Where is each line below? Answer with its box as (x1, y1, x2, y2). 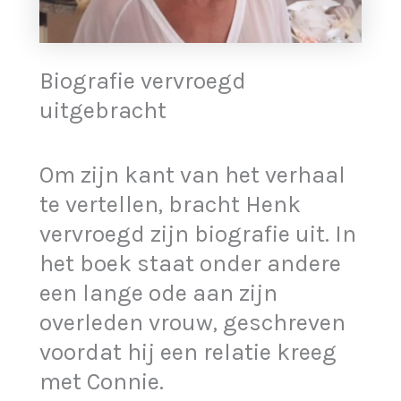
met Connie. (39, 368, 165, 397)
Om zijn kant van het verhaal (39, 161, 346, 190)
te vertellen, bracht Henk (39, 191, 302, 219)
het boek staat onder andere (39, 250, 342, 278)
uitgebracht (39, 97, 167, 125)
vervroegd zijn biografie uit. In (39, 220, 357, 249)
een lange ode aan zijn (39, 279, 278, 308)
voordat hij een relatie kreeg (39, 338, 337, 367)
